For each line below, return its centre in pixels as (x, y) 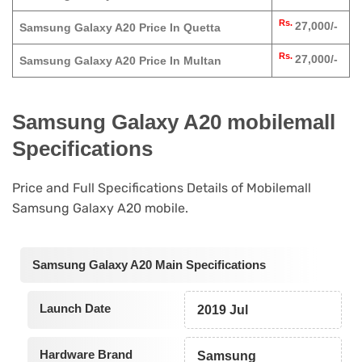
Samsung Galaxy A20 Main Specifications (149, 264)
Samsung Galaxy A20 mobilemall (174, 122)
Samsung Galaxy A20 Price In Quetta (120, 28)
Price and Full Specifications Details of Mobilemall (162, 188)
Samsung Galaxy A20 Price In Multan (120, 61)
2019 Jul (223, 309)
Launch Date (75, 308)
